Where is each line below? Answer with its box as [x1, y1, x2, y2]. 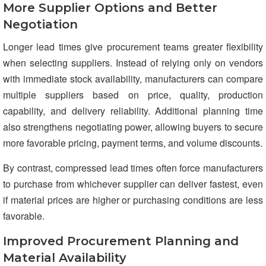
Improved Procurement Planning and [3, 233, 239, 248]
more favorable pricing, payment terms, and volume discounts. [3, 135, 262, 150]
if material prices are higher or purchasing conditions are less [3, 192, 263, 207]
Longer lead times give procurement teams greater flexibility [3, 39, 263, 53]
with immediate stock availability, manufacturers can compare [3, 71, 263, 85]
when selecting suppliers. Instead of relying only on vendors [3, 55, 263, 69]
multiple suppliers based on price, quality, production [3, 87, 263, 102]
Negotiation [3, 17, 78, 31]
